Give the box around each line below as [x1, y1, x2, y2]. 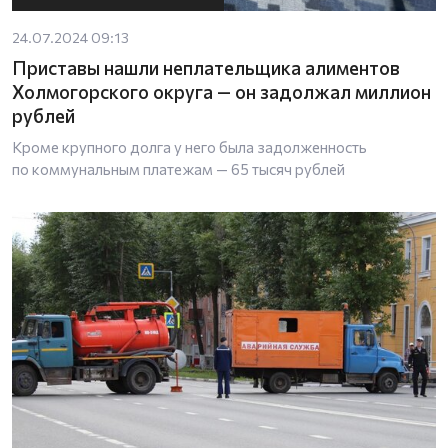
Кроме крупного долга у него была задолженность [12, 137, 367, 156]
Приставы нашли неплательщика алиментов [12, 55, 400, 79]
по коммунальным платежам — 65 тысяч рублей [12, 159, 345, 178]
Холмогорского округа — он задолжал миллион [12, 79, 431, 103]
